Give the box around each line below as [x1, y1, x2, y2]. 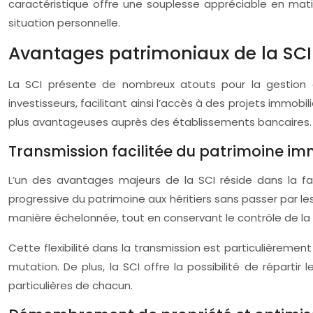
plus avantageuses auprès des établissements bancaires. [8, 115, 312, 129]
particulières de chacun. [8, 278, 133, 293]
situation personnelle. [8, 15, 120, 30]
